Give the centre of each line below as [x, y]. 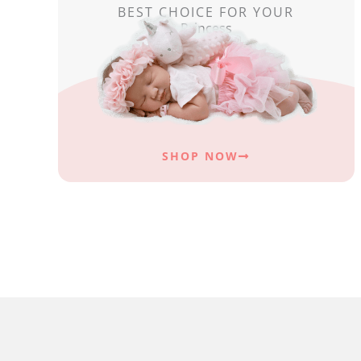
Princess [206, 28]
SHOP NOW [201, 156]
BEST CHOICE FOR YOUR [206, 12]
